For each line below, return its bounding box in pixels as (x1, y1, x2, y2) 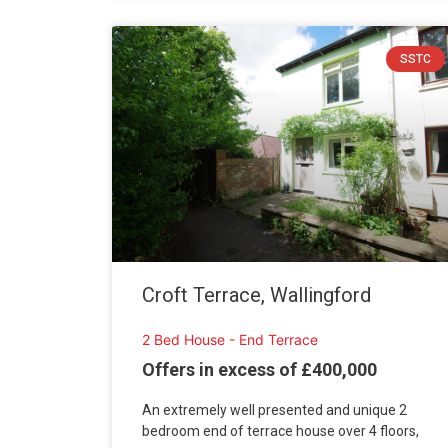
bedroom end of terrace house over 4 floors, (142, 423, 419, 440)
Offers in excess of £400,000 (142, 359, 377, 381)
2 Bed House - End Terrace (142, 331, 318, 349)
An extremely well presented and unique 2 (142, 402, 407, 419)
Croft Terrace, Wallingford (142, 283, 371, 308)
